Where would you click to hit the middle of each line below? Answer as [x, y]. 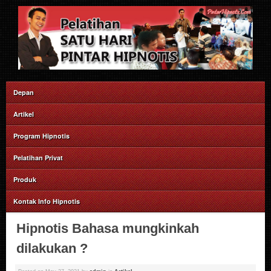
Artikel [24, 114]
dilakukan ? [52, 249]
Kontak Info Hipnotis [47, 201]
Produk [25, 180]
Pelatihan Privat [38, 158]
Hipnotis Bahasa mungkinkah [108, 229]
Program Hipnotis [41, 136]
